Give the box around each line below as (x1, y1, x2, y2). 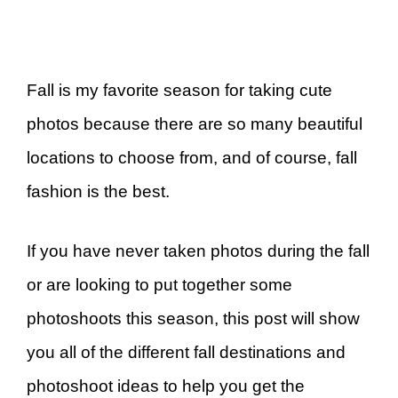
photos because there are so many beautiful (27, 115, 362, 134)
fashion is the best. (27, 182, 170, 202)
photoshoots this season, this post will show (27, 308, 360, 328)
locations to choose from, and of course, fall (27, 148, 357, 168)
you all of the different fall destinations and (27, 342, 346, 362)
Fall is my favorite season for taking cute (27, 81, 332, 100)
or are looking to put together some (27, 275, 292, 294)
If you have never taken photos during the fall (27, 241, 370, 260)
